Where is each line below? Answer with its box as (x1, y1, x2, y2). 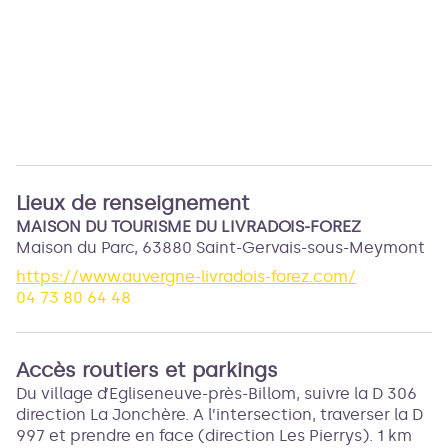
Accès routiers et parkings (16, 358, 278, 382)
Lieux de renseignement (16, 191, 250, 215)
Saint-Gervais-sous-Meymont (196, 238, 425, 257)
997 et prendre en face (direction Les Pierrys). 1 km (16, 426, 412, 445)
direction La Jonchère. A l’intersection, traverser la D (16, 405, 423, 424)
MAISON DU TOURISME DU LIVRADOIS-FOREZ (16, 217, 361, 236)
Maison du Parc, (16, 238, 142, 257)
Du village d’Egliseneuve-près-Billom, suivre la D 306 (16, 384, 417, 403)
